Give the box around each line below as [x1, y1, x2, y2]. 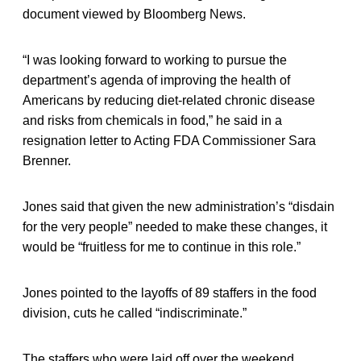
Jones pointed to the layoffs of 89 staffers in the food [23, 285, 317, 300]
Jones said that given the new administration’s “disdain [23, 199, 334, 214]
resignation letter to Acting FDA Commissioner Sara [23, 133, 316, 147]
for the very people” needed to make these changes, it [23, 219, 327, 234]
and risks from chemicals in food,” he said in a [23, 113, 282, 127]
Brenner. [23, 153, 71, 168]
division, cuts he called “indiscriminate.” [23, 305, 247, 320]
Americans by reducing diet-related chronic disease [23, 93, 315, 107]
